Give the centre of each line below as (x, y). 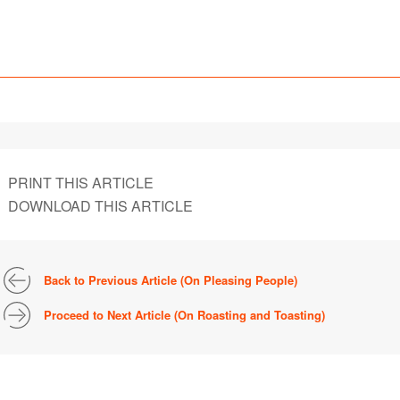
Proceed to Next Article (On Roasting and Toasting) (184, 314)
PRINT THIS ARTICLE (81, 182)
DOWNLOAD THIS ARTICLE (100, 205)
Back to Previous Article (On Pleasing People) (171, 279)
